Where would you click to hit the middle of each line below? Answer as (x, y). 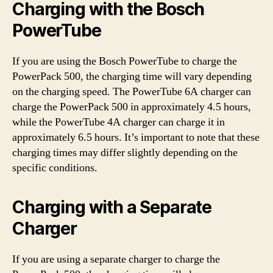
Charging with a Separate (112, 207)
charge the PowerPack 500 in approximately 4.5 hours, (132, 107)
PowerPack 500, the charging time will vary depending (132, 76)
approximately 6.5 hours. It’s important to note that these (136, 137)
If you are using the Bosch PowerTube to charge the (125, 61)
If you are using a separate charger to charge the (116, 259)
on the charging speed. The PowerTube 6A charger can (132, 91)
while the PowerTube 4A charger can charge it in (119, 122)
